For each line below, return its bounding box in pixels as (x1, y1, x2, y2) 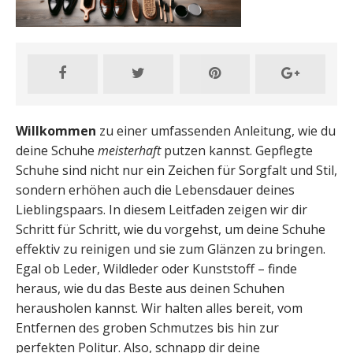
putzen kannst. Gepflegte (161, 141, 313, 159)
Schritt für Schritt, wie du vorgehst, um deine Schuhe (16, 220, 325, 238)
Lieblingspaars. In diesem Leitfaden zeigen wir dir (16, 200, 307, 218)
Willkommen (16, 121, 96, 139)
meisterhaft (98, 141, 161, 159)
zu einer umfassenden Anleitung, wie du (96, 121, 336, 139)
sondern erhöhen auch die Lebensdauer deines (16, 180, 295, 199)
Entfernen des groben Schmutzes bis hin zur (16, 318, 279, 336)
